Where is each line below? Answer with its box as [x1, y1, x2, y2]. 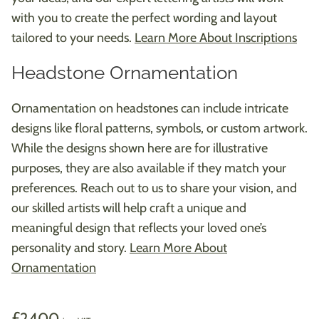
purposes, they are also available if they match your [11, 159, 286, 176]
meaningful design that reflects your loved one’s [11, 219, 266, 236]
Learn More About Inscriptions [135, 29, 297, 46]
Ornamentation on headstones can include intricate [11, 100, 288, 116]
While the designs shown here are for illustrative [11, 140, 268, 156]
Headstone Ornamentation [11, 61, 238, 83]
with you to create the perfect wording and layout [11, 9, 277, 26]
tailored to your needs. [11, 29, 135, 46]
